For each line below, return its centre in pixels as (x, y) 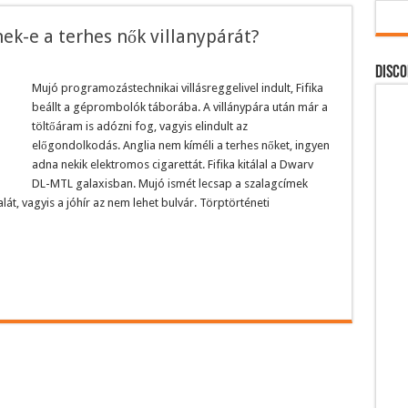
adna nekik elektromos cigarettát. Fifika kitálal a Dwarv (172, 164)
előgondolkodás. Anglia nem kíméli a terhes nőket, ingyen (180, 145)
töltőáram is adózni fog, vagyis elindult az (139, 126)
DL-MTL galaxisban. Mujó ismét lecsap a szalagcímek (169, 183)
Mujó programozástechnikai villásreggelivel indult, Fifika (177, 87)
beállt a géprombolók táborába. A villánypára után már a (179, 107)
